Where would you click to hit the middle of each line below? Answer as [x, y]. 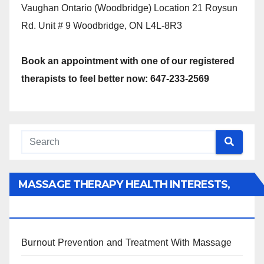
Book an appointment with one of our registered [128, 61]
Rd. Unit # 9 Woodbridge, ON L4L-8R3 [102, 25]
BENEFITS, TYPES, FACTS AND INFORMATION [134, 208]
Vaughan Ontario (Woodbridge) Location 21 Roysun [129, 8]
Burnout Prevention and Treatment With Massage [126, 242]
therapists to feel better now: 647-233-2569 [115, 78]
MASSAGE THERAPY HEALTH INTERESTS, [124, 184]
